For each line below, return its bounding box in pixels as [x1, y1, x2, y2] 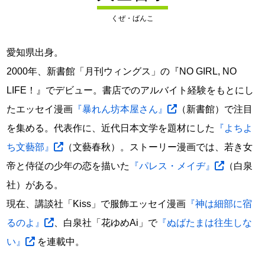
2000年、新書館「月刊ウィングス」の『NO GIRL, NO [7, 66, 237, 76]
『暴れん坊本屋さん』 [73, 104, 168, 114]
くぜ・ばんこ [111, 14, 154, 22]
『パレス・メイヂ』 [130, 161, 215, 171]
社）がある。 [7, 180, 64, 190]
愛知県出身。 [7, 47, 64, 57]
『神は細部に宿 [186, 199, 253, 209]
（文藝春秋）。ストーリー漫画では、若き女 [63, 142, 253, 152]
